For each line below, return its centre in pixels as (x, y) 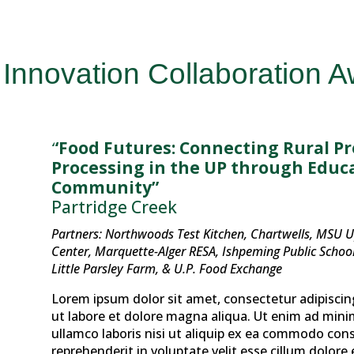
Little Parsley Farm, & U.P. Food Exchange (166, 269)
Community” (105, 188)
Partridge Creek (114, 207)
